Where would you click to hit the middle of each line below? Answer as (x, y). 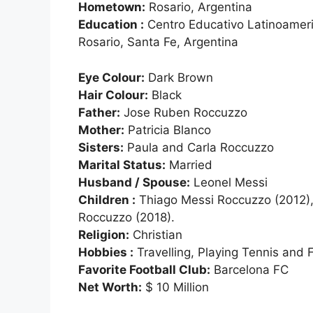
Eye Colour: (111, 77)
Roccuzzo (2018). (126, 217)
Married (189, 165)
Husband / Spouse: (134, 182)
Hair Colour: (113, 95)
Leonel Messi (229, 182)
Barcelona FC (249, 269)
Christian (156, 234)
